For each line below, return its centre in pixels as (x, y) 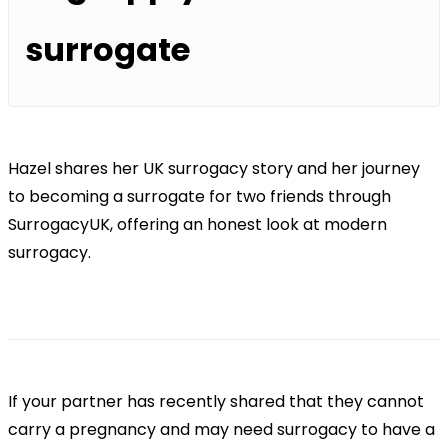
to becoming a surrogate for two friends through (199, 196)
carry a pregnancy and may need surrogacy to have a (221, 429)
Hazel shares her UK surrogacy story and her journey (214, 168)
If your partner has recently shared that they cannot (216, 401)
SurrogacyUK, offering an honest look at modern (197, 224)
